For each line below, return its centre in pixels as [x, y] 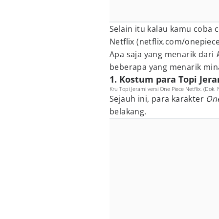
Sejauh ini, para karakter [158, 99]
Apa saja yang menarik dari [163, 54]
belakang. [128, 111]
